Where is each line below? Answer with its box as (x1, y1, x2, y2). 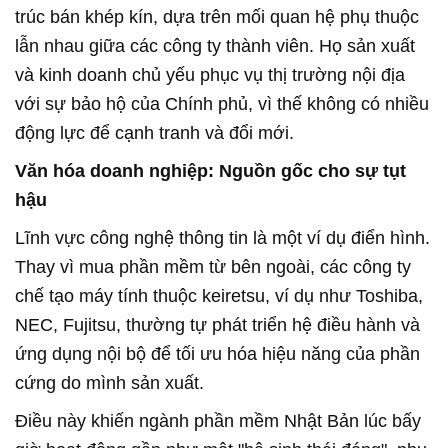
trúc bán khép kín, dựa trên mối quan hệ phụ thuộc (15, 6, 419, 27)
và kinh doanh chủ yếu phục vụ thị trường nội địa (15, 64, 405, 85)
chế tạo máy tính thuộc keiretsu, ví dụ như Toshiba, (15, 285, 423, 306)
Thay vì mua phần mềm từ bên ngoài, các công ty (15, 256, 411, 277)
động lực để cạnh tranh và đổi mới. (15, 122, 294, 143)
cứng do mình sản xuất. (15, 372, 204, 393)
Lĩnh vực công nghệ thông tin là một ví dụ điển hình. (15, 227, 430, 248)
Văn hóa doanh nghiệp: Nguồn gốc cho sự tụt (15, 160, 406, 181)
